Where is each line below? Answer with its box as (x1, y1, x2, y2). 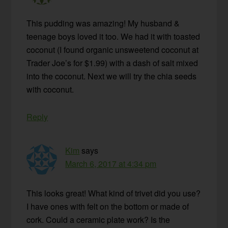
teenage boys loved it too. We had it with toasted (26, 31, 201, 43)
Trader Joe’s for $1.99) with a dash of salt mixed (26, 57, 198, 69)
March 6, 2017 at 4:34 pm (65, 158, 157, 170)
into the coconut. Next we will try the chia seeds (26, 70, 197, 82)
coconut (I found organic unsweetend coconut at (26, 44, 199, 56)
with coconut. (26, 83, 74, 96)
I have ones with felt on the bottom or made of (26, 201, 189, 213)
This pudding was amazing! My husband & (26, 17, 180, 30)
